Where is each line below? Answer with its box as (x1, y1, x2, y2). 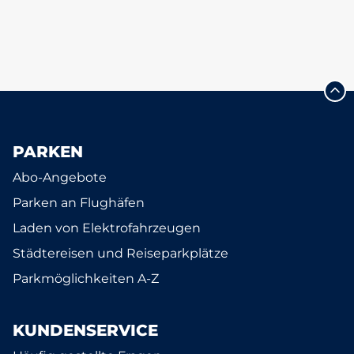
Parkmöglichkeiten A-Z (13, 271, 159, 286)
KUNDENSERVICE (13, 321, 158, 340)
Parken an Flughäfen (13, 195, 145, 210)
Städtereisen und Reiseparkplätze (13, 246, 228, 261)
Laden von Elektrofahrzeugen (13, 220, 201, 235)
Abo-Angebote (13, 170, 107, 185)
